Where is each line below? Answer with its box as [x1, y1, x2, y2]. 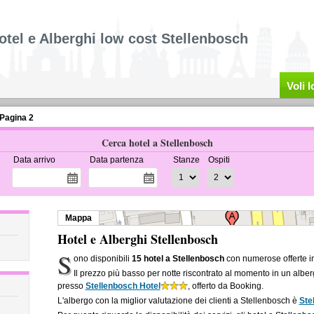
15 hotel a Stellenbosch [132, 254, 225, 264]
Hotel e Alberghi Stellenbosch [57, 230, 218, 248]
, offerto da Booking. [187, 281, 264, 291]
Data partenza [89, 155, 144, 165]
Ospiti [207, 155, 230, 165]
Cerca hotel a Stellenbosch [101, 135, 213, 150]
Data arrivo [13, 155, 55, 165]
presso [57, 281, 86, 291]
